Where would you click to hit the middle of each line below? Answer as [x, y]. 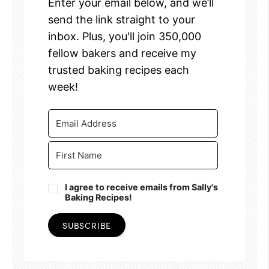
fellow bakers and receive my [122, 53]
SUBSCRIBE [87, 225]
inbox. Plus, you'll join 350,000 [125, 36]
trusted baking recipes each [119, 70]
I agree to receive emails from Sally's [141, 187]
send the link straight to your [122, 19]
